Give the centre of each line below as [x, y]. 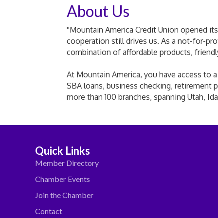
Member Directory [67, 163]
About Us [98, 11]
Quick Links [63, 150]
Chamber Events [63, 179]
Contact [49, 211]
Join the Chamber [64, 195]
